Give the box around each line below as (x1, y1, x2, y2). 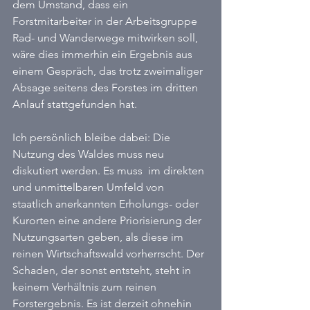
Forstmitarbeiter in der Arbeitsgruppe (12, 15, 200, 28)
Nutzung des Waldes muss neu (12, 147, 167, 161)
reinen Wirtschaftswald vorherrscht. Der (12, 247, 207, 260)
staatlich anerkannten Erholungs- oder (12, 197, 201, 210)
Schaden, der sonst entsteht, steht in (12, 264, 194, 277)
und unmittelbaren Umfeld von (12, 181, 167, 194)
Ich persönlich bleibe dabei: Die (12, 131, 173, 144)
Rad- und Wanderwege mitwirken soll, (12, 31, 201, 44)
